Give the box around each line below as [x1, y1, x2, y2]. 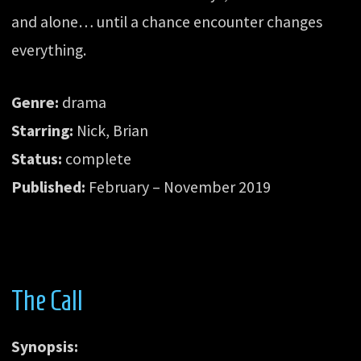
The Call [11, 284, 84, 316]
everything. [11, 39, 87, 60]
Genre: [11, 92, 60, 112]
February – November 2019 [85, 176, 272, 197]
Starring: [11, 120, 74, 140]
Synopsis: [11, 337, 79, 357]
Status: [11, 148, 63, 168]
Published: [11, 176, 86, 197]
